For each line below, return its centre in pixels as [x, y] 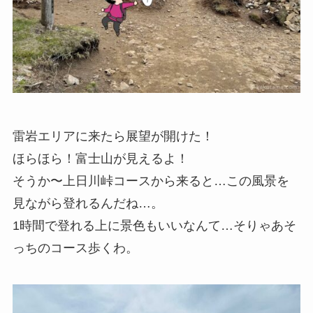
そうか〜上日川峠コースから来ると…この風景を [151, 181]
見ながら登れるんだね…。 [88, 203]
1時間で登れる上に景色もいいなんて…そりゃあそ [154, 225]
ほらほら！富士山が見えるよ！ [100, 158]
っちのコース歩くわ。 [75, 248]
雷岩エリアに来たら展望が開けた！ [113, 136]
